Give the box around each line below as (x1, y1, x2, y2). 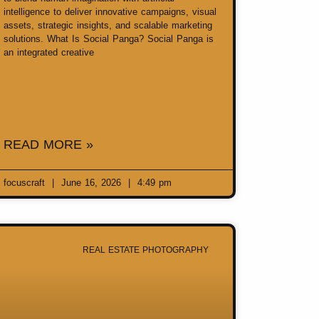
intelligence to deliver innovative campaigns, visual (4, 6, 216, 17)
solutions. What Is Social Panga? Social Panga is (4, 33, 214, 44)
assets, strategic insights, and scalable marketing (4, 19, 212, 31)
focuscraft (4, 177, 48, 188)
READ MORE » (4, 137, 93, 152)
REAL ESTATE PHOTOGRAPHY (82, 244, 209, 255)
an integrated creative (4, 46, 94, 58)
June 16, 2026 (58, 177, 125, 188)
